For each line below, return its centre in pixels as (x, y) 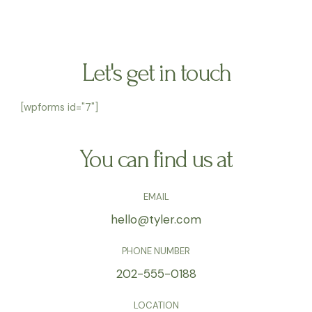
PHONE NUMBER (156, 251)
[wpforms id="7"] (60, 108)
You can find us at (156, 160)
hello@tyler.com (156, 220)
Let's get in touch (156, 73)
